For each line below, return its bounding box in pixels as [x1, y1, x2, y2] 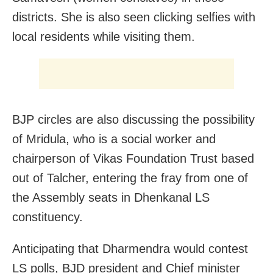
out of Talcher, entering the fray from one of [12, 171, 248, 185]
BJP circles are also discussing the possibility [12, 112, 255, 126]
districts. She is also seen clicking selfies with [12, 10, 255, 24]
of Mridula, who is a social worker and [12, 132, 216, 146]
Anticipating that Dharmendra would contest [12, 241, 248, 255]
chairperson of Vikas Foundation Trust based [12, 151, 254, 165]
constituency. [12, 210, 83, 224]
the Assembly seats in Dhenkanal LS [12, 190, 210, 204]
